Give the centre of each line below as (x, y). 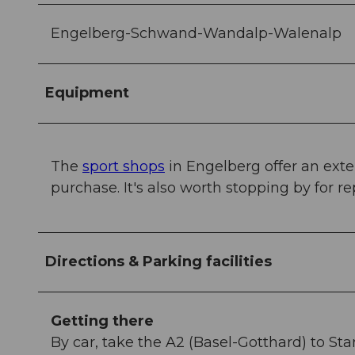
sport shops (124, 167)
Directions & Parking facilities (158, 262)
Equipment (87, 93)
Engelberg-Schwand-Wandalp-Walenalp (196, 34)
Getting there (102, 321)
